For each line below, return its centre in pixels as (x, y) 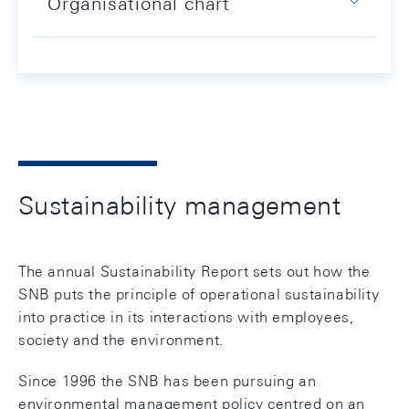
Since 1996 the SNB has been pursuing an (168, 381)
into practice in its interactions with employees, (186, 317)
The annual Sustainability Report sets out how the (194, 271)
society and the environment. (121, 340)
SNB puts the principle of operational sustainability (199, 294)
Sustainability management (179, 205)
